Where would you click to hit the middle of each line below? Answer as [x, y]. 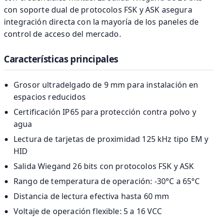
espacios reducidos [50, 97]
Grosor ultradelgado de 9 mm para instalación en [106, 85]
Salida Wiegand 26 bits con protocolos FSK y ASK [104, 166]
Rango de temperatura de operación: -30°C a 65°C [107, 181]
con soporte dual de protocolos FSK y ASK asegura [98, 9]
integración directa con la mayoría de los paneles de [101, 22]
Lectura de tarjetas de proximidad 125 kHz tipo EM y [111, 139]
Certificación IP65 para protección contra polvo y [105, 112]
